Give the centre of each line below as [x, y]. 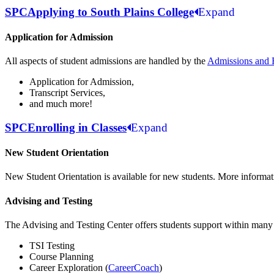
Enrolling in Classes [77, 127]
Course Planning [61, 256]
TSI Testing [52, 245]
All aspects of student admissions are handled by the [106, 61]
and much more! [61, 104]
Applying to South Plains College [111, 12]
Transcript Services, [67, 93]
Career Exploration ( [69, 267]
